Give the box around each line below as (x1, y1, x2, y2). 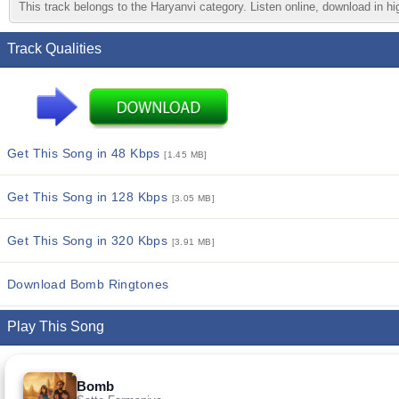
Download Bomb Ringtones (7, 277, 169, 291)
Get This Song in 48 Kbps (7, 146, 165, 160)
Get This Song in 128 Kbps (7, 190, 172, 204)
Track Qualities (7, 41, 102, 56)
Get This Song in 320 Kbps (7, 233, 172, 248)
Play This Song (7, 319, 104, 334)
